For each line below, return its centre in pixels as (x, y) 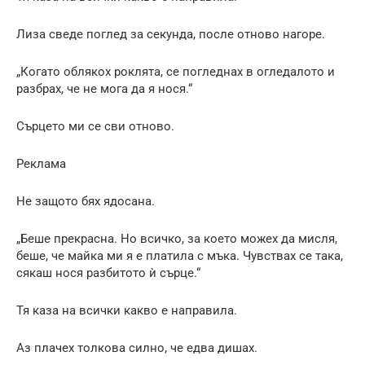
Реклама (41, 163)
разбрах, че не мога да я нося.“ (104, 88)
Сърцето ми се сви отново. (95, 126)
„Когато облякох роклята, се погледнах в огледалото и (176, 71)
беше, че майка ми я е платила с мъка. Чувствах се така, (180, 255)
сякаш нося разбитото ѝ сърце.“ (108, 273)
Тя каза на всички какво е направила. (127, 310)
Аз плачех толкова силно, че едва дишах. (137, 347)
